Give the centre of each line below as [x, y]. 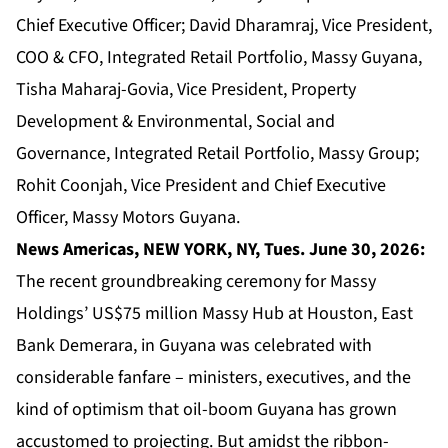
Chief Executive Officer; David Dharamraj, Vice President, [224, 25]
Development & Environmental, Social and [175, 121]
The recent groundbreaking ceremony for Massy [196, 281]
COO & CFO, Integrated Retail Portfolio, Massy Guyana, [219, 57]
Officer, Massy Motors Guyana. [128, 217]
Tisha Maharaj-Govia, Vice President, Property [186, 89]
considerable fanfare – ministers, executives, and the [213, 377]
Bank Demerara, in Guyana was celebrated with [194, 345]
